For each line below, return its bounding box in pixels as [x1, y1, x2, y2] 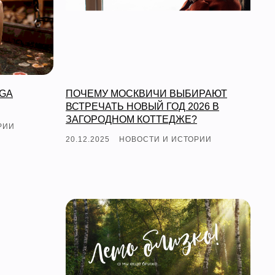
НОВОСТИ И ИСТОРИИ [119, 134, 212, 144]
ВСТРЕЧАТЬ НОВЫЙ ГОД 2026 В [66, 101, 219, 112]
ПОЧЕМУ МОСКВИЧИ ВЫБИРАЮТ [66, 88, 227, 99]
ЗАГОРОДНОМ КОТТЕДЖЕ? [66, 114, 197, 125]
